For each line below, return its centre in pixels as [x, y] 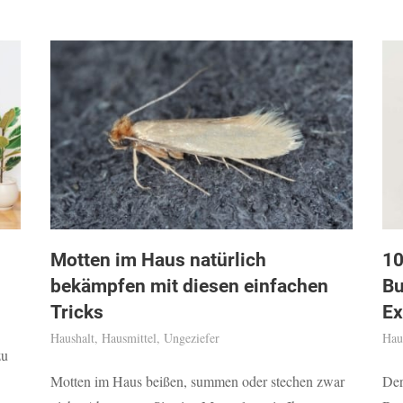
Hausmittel [129, 338]
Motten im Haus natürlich [158, 260]
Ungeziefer [191, 338]
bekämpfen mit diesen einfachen [189, 287]
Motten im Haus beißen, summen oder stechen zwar [197, 381]
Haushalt [72, 338]
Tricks [76, 313]
